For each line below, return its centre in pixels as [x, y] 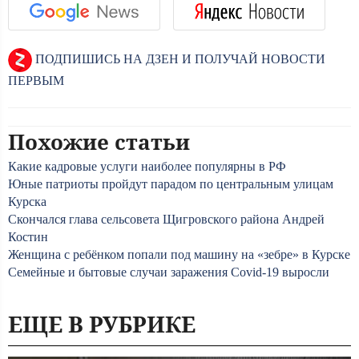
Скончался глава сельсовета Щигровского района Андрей [166, 219]
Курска [27, 202]
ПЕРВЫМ [36, 81]
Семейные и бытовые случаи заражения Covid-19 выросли [169, 272]
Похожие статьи [99, 142]
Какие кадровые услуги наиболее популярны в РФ [147, 166]
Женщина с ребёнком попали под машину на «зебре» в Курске [179, 254]
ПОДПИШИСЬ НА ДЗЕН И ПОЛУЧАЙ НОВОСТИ [179, 58]
